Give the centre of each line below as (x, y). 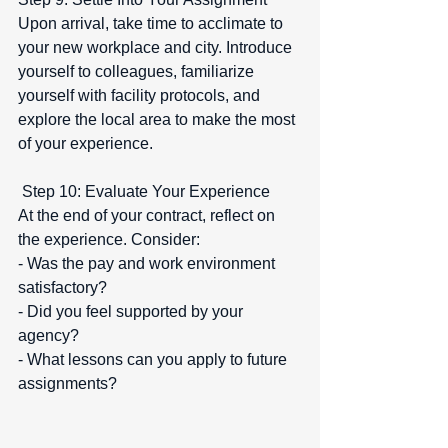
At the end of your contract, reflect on (148, 216)
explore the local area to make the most (158, 120)
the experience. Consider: (113, 240)
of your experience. (85, 144)
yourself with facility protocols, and (141, 96)
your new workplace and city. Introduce (157, 48)
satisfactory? (66, 288)
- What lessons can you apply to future (154, 360)
